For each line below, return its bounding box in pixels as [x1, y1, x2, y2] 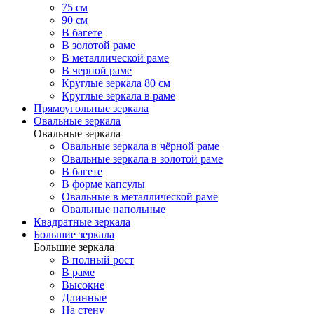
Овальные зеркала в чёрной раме [62, 140, 219, 152]
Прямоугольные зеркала [34, 102, 149, 114]
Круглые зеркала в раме [62, 90, 175, 102]
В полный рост [62, 254, 134, 266]
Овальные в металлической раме [62, 191, 218, 203]
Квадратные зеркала [34, 216, 130, 228]
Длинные [62, 292, 107, 303]
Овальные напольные [62, 203, 165, 215]
